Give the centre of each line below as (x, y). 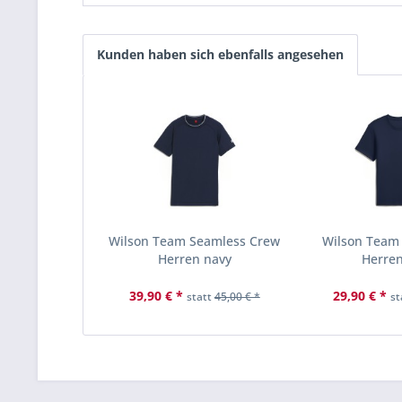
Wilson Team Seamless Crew (195, 241)
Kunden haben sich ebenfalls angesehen (220, 54)
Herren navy (194, 259)
